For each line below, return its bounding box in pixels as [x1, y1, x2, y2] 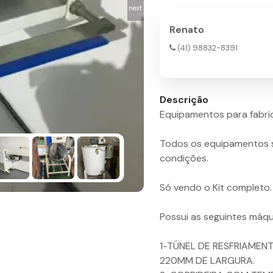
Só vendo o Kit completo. [160, 181, 272, 194]
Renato [169, 23, 204, 37]
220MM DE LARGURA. [160, 254, 255, 268]
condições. [160, 152, 208, 165]
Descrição [160, 93, 208, 107]
